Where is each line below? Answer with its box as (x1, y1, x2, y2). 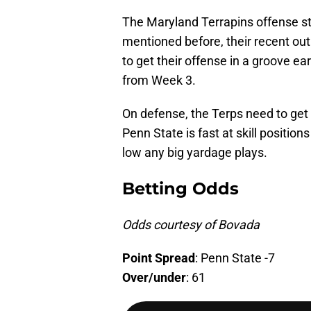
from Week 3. (122, 73, 196, 88)
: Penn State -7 (195, 251, 275, 266)
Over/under (122, 270, 186, 285)
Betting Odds (122, 178, 239, 199)
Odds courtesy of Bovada (122, 217, 260, 233)
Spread (155, 251, 195, 266)
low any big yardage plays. (122, 145, 267, 160)
